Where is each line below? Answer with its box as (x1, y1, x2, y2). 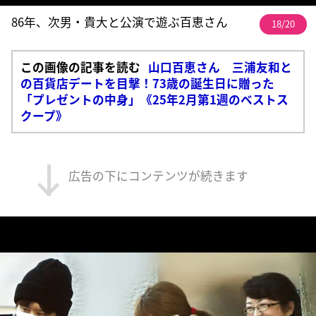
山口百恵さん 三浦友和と (147, 58, 292, 75)
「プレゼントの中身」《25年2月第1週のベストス (20, 90, 288, 108)
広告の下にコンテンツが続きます (68, 166, 248, 184)
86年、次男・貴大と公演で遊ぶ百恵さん (11, 13, 229, 30)
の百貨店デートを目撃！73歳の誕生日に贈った (20, 74, 274, 92)
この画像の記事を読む (20, 58, 140, 75)
